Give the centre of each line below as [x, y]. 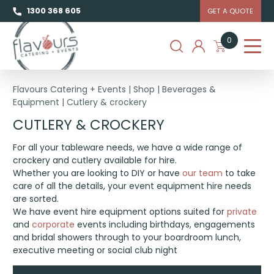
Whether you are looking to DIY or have [98, 173]
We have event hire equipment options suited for [120, 212]
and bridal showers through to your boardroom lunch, [127, 238]
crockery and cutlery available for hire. [95, 161]
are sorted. [36, 199]
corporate [54, 225]
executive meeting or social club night [95, 250]
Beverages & [189, 89]
